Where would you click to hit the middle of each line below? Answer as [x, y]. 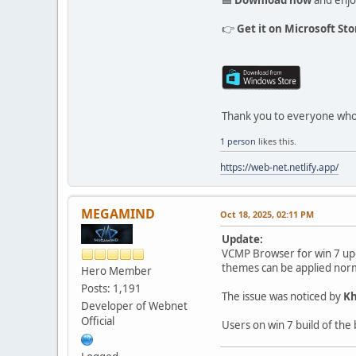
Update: [242, 239]
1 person [238, 141]
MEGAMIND [118, 213]
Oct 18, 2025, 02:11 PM [267, 214]
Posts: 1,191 [111, 288]
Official [98, 321]
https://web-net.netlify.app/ [279, 167]
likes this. [276, 141]
